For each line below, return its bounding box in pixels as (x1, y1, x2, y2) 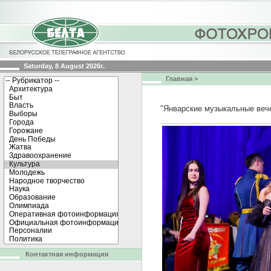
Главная (166, 75, 192, 82)
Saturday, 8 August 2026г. (24, 62, 105, 70)
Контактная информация (25, 250, 108, 258)
